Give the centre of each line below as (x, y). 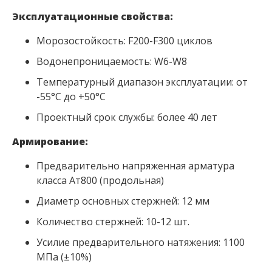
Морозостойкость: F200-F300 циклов (124, 41)
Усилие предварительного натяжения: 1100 (141, 243)
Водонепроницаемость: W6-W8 (112, 62)
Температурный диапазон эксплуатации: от (142, 82)
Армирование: (50, 142)
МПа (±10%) (64, 257)
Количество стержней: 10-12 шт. (113, 222)
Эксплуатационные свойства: (93, 17)
